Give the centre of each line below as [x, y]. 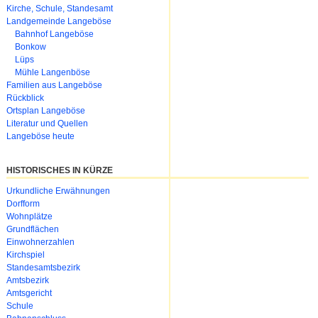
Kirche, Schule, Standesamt [60, 9]
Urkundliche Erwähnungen [58, 191]
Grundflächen [33, 229]
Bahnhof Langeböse [54, 34]
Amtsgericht [29, 293]
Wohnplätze [29, 216]
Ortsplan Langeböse [46, 111]
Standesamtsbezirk [43, 267]
